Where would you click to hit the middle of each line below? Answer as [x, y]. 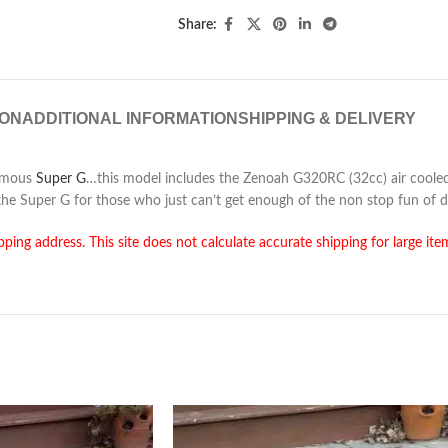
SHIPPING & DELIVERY [326, 119]
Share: [197, 25]
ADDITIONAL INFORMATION [129, 119]
